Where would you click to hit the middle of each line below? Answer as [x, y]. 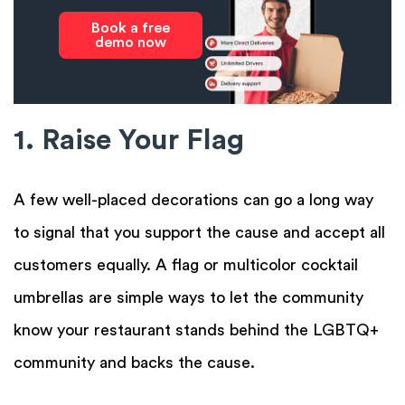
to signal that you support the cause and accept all [199, 233]
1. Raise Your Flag [129, 141]
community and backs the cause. [134, 363]
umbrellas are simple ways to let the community [188, 298]
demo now [131, 43]
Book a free [131, 28]
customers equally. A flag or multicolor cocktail [186, 265]
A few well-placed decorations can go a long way [193, 200]
